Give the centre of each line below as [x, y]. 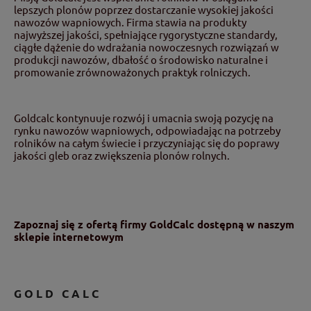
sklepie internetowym [69, 236]
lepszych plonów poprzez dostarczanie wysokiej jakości [144, 9]
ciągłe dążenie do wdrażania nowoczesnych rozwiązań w [146, 47]
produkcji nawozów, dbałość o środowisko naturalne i [141, 59]
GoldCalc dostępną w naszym [222, 224]
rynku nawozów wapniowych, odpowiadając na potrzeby [147, 130]
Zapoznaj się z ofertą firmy [82, 224]
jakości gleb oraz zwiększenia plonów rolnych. [122, 155]
